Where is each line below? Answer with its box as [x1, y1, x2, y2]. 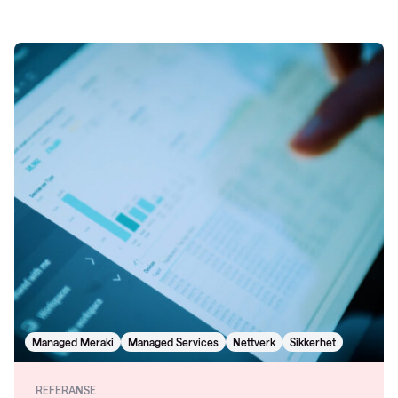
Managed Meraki [32, 336, 114, 348]
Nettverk [233, 336, 275, 348]
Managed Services [128, 336, 219, 348]
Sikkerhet [290, 336, 336, 348]
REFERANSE [36, 384, 96, 396]
